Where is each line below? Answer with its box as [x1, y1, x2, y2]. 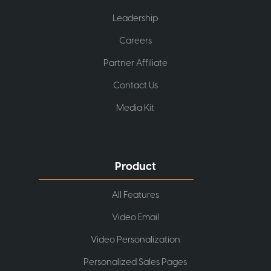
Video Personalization [90, 233, 180, 246]
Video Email [111, 211, 159, 224]
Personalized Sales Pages [83, 255, 188, 269]
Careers [119, 34, 152, 47]
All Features [111, 188, 159, 201]
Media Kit [116, 101, 155, 114]
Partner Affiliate [103, 56, 168, 70]
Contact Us [113, 79, 158, 92]
